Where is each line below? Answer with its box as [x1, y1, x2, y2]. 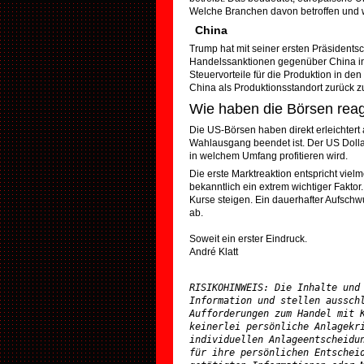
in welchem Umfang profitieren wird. [189, 150, 348, 162]
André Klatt [189, 246, 238, 258]
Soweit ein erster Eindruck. [189, 233, 307, 245]
